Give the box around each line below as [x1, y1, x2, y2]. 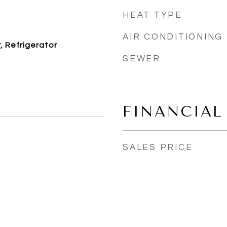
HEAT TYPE [123, 11, 182, 20]
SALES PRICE [123, 143, 193, 152]
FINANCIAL [123, 103, 223, 120]
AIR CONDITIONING [123, 32, 223, 42]
